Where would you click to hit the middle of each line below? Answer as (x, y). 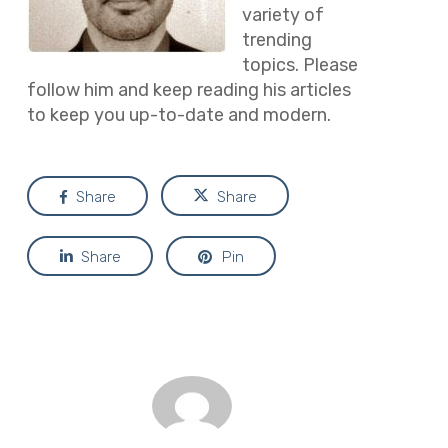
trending (276, 40)
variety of (282, 15)
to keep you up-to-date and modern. (178, 115)
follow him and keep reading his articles (188, 90)
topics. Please (299, 65)
